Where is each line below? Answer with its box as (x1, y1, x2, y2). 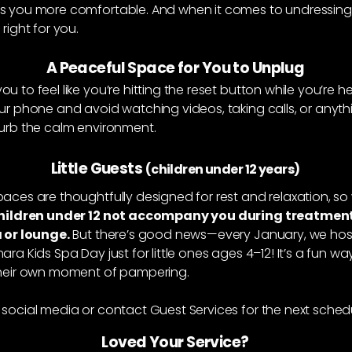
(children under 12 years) (145, 160, 300, 178)
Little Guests (50, 158, 145, 179)
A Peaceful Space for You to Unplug (46, 57, 305, 79)
